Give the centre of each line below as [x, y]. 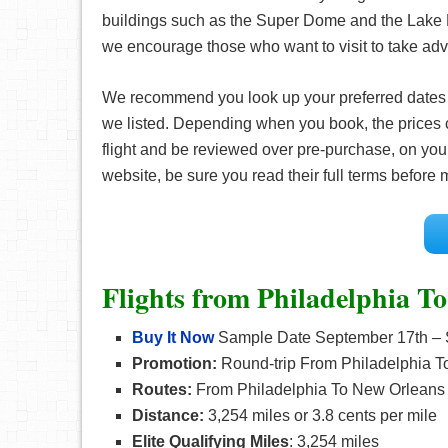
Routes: [162, 389]
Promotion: [174, 363]
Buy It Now [173, 337]
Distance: [168, 415]
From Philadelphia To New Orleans [318, 389]
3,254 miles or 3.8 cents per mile [320, 415]
